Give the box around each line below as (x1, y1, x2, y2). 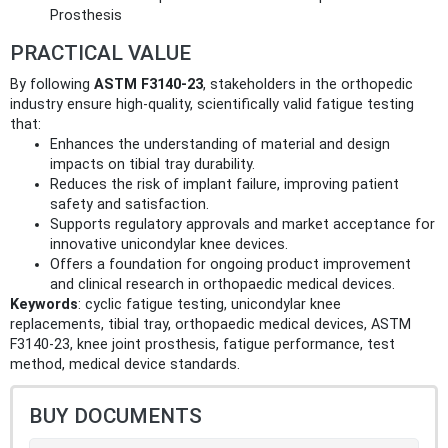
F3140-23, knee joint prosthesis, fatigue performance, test (10, 336, 395, 354)
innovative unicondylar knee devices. (50, 236, 288, 254)
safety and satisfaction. (50, 196, 209, 214)
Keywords (10, 296, 78, 314)
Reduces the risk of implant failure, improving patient (50, 176, 399, 194)
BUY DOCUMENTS (29, 404, 202, 429)
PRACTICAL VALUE (10, 41, 191, 66)
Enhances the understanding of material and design (50, 136, 390, 154)
